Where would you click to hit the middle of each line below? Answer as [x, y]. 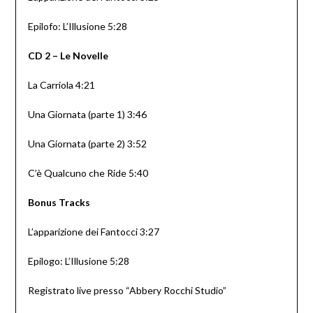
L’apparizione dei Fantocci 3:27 [93, 232]
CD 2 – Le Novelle [68, 56]
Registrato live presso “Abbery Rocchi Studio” [127, 291]
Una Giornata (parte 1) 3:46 [87, 115]
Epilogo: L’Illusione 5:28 [78, 261]
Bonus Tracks [59, 203]
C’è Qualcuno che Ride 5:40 [88, 173]
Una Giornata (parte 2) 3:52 [87, 144]
